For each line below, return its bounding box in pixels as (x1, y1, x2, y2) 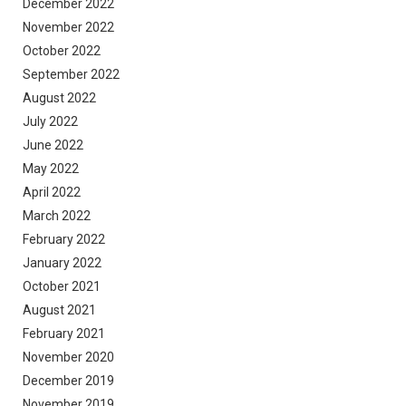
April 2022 (23, 185, 81, 200)
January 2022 (23, 256, 101, 271)
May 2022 (23, 161, 79, 177)
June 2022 (23, 138, 83, 153)
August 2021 (23, 303, 96, 318)
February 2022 (23, 232, 105, 247)
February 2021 (23, 326, 105, 342)
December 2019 (23, 373, 114, 389)
